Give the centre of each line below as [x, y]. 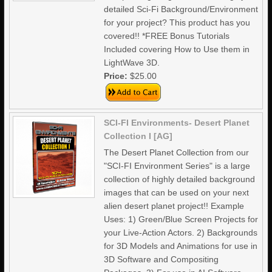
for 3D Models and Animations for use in [181, 246]
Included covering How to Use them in [177, 49]
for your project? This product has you [177, 22]
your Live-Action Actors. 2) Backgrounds [181, 233]
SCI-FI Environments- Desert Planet [177, 123]
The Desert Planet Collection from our [177, 152]
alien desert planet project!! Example [174, 206]
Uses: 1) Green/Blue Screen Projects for [181, 219]
